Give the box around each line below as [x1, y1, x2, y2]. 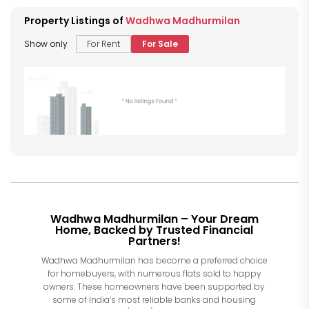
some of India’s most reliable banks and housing [52, 293, 257, 306]
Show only [24, 38, 76, 50]
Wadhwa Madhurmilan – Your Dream [50, 210, 259, 227]
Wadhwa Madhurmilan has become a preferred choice [41, 254, 268, 266]
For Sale [142, 38, 178, 50]
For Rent [87, 38, 120, 50]
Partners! [128, 232, 181, 249]
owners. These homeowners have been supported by [43, 280, 266, 292]
